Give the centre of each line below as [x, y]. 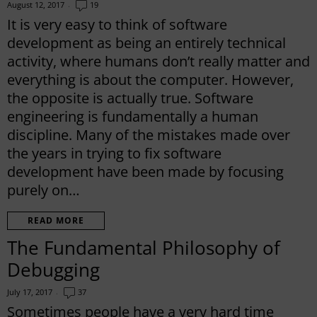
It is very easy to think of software [117, 24]
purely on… [44, 190]
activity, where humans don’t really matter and [158, 61]
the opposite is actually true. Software [130, 98]
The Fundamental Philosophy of [144, 247]
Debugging [53, 269]
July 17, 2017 [30, 292]
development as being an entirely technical [146, 42]
